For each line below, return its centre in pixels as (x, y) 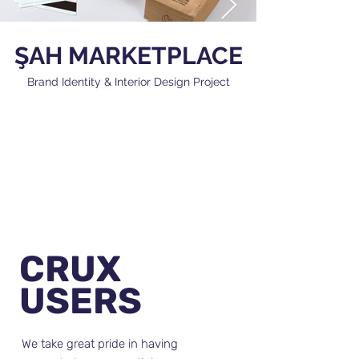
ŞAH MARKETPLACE (128, 56)
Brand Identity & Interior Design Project (128, 82)
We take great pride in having (100, 344)
